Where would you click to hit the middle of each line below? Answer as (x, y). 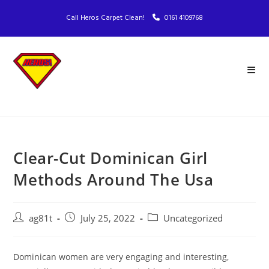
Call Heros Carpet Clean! (106, 18)
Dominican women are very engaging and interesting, (121, 257)
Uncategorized (193, 218)
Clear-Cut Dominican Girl (110, 158)
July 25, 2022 (108, 218)
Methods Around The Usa (113, 180)
